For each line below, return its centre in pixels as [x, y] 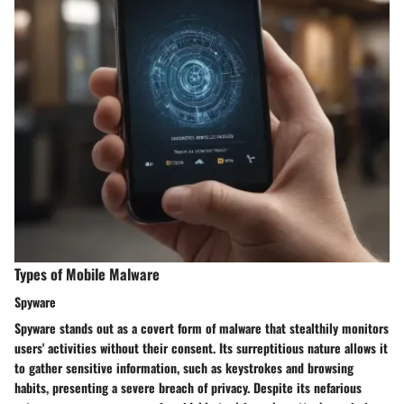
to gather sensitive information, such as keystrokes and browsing [184, 367]
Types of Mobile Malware [87, 273]
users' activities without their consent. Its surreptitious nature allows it [201, 347]
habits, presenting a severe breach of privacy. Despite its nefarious [188, 387]
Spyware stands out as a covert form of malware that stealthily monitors [202, 327]
